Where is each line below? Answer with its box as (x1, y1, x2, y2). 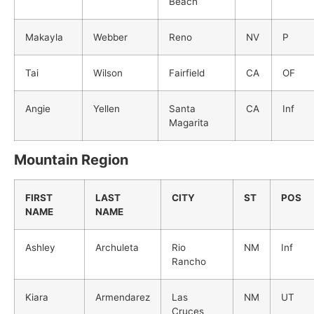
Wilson (93, 67, 123, 78)
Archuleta (95, 241, 139, 253)
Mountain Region (14, 151, 128, 168)
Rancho (172, 255, 206, 267)
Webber (93, 31, 128, 43)
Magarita (169, 116, 209, 128)
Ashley (25, 241, 55, 253)
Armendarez (95, 291, 150, 303)
